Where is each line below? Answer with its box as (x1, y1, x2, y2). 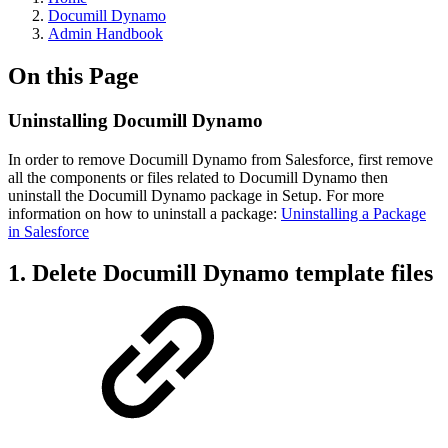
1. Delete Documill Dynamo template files (8, 260, 433, 287)
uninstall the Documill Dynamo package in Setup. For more (8, 186, 384, 204)
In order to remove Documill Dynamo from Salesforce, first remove (8, 150, 433, 168)
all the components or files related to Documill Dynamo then (8, 168, 388, 186)
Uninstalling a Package (281, 204, 426, 222)
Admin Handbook (48, 25, 163, 42)
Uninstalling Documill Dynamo (8, 109, 263, 131)
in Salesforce (8, 222, 89, 240)
